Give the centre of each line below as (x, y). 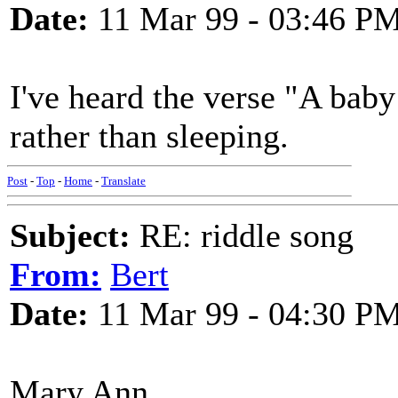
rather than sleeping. (149, 136)
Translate (123, 181)
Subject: (70, 235)
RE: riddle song (242, 235)
